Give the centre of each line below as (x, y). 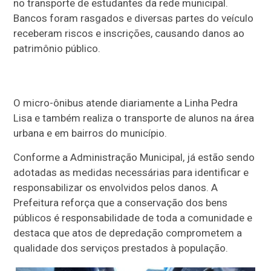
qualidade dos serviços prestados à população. (121, 248)
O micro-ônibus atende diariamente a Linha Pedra (126, 103)
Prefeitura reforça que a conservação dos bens (121, 203)
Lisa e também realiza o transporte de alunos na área (134, 118)
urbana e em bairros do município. (90, 133)
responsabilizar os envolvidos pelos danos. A (116, 188)
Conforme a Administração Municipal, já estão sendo (134, 158)
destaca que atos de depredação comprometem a (128, 233)
